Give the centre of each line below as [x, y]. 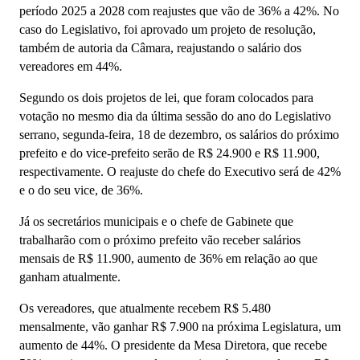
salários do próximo [288, 135]
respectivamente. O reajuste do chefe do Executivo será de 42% [180, 172]
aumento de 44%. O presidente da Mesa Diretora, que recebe [173, 346]
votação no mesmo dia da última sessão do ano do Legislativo [175, 117]
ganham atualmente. [72, 277]
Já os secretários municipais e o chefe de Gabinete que [156, 222]
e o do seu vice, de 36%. [81, 190]
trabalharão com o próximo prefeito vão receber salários [160, 240]
